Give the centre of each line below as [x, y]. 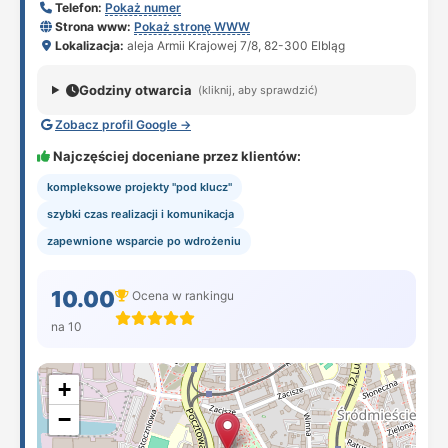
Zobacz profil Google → [123, 124]
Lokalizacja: [89, 45]
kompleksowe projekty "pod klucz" [139, 187]
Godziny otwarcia [135, 90]
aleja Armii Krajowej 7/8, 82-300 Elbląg [234, 45]
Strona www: [93, 26]
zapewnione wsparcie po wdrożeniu [144, 241]
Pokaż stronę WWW [192, 26]
